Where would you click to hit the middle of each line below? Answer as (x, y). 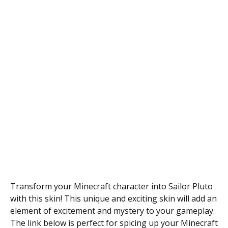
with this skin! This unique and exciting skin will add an (113, 198)
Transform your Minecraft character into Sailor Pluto (111, 186)
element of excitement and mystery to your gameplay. (112, 211)
